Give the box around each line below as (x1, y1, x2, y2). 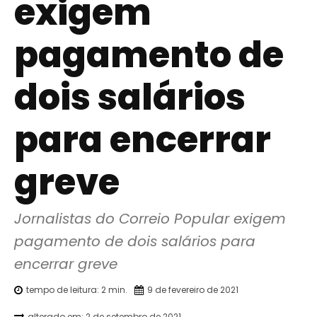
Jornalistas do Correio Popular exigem (14, 209, 286, 229)
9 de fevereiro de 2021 (147, 283, 238, 296)
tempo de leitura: (26, 283, 101, 296)
